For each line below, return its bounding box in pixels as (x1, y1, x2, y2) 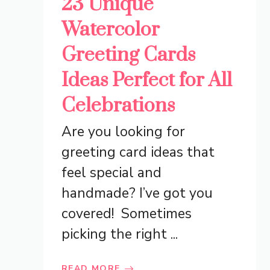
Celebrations (61, 93, 175, 119)
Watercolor (61, 17, 160, 43)
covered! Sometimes (61, 204, 192, 224)
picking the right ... (61, 225, 178, 244)
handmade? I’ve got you (61, 184, 213, 203)
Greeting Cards (61, 43, 195, 68)
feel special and (61, 163, 162, 183)
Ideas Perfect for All (61, 68, 232, 93)
